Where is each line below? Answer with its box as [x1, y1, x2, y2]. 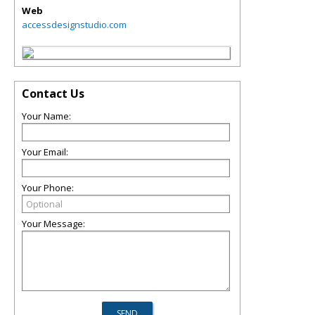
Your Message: [22, 217, 85, 230]
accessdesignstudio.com [22, 18, 127, 31]
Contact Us [22, 86, 84, 101]
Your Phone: [22, 181, 74, 194]
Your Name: [22, 110, 71, 122]
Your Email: [22, 146, 68, 158]
